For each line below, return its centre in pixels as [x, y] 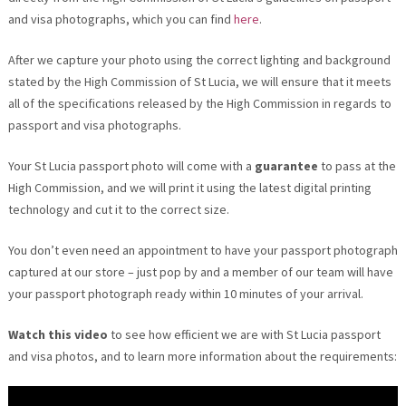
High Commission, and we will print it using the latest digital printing [189, 187]
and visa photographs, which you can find [119, 19]
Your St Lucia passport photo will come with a [131, 165]
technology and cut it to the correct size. [118, 209]
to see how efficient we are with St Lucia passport [244, 334]
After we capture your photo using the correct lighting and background [199, 59]
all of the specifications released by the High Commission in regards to [199, 103]
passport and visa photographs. [94, 125]
